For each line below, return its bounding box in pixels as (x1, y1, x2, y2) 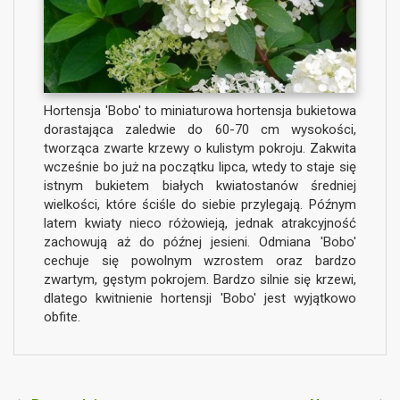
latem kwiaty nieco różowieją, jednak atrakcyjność (44, 214, 356, 231)
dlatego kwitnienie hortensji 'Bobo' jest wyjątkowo (44, 289, 356, 306)
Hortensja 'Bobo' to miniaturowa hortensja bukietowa (44, 102, 356, 119)
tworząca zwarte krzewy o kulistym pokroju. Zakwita (44, 139, 356, 156)
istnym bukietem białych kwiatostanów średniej (44, 177, 356, 194)
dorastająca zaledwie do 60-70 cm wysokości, (44, 121, 356, 137)
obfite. (44, 308, 81, 325)
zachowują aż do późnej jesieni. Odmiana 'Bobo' (44, 233, 356, 250)
